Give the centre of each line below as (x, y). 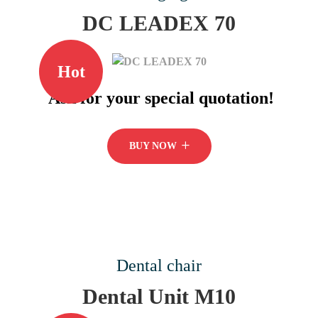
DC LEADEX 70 (159, 23)
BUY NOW (154, 146)
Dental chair (159, 266)
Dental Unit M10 (159, 297)
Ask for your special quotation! (161, 98)
